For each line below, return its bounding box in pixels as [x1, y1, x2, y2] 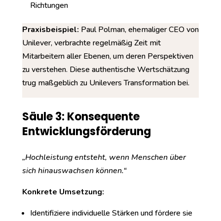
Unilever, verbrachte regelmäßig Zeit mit [22, 37, 161, 48]
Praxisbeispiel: [22, 24, 79, 35]
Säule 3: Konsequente [22, 109, 140, 124]
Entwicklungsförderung [22, 124, 151, 139]
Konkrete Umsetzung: [22, 186, 104, 197]
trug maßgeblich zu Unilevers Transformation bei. [22, 77, 189, 88]
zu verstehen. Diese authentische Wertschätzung [22, 64, 189, 75]
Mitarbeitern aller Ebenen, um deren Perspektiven [22, 51, 193, 62]
